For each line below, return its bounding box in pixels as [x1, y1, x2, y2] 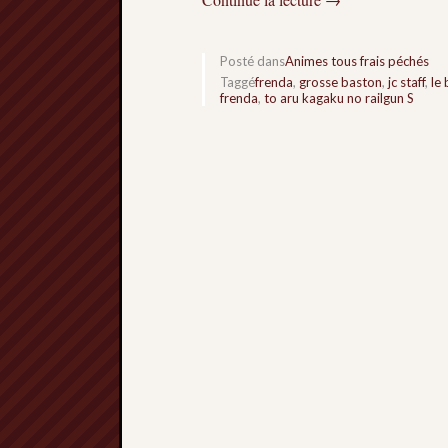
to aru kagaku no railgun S [264, 90, 414, 107]
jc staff [388, 74, 425, 91]
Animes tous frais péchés [285, 53, 429, 70]
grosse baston [299, 74, 382, 91]
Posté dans [220, 53, 285, 70]
